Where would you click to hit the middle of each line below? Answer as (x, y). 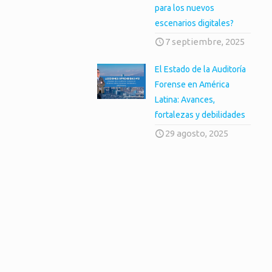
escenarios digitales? (195, 23)
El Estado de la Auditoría (201, 69)
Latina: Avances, (185, 100)
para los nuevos (185, 8)
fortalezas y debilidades (200, 115)
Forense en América (192, 84)
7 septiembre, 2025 (205, 42)
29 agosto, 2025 (197, 133)
